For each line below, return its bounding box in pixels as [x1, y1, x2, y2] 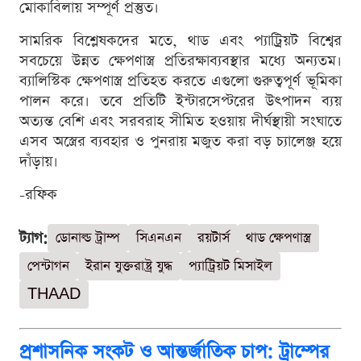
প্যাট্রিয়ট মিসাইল [189, 256, 272, 276]
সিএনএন [136, 228, 181, 247]
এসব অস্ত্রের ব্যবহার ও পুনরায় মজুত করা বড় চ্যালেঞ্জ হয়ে [19, 131, 342, 151]
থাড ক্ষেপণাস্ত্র [246, 228, 311, 247]
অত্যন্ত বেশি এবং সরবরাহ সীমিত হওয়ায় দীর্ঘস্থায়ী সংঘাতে [19, 110, 342, 131]
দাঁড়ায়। [19, 151, 58, 172]
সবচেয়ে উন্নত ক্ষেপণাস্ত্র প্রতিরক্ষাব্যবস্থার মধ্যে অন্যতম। [19, 50, 342, 71]
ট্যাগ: [19, 227, 48, 248]
